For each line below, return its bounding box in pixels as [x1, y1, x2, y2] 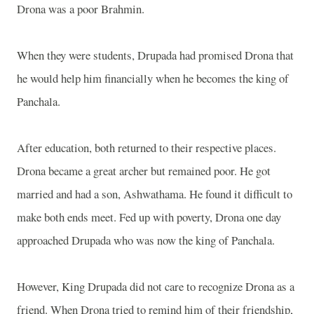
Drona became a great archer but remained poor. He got [17, 162, 271, 179]
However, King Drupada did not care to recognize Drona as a [17, 278, 294, 294]
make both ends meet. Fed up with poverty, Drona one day [17, 208, 281, 225]
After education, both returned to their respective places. [17, 139, 276, 156]
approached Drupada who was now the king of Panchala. [17, 231, 275, 248]
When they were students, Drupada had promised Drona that [17, 46, 294, 63]
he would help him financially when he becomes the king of [17, 69, 289, 86]
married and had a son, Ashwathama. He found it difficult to [17, 185, 292, 202]
